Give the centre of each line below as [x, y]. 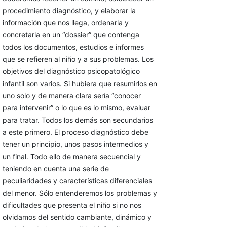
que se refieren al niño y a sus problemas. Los [78, 59]
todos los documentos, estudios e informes [73, 47]
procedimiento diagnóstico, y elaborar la [69, 11]
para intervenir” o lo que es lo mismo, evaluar [76, 108]
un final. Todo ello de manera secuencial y [71, 157]
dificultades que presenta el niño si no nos [72, 205]
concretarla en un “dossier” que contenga [71, 35]
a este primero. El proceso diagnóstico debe [75, 132]
